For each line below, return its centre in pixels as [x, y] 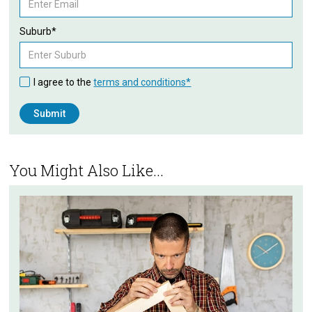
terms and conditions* [142, 82]
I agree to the [64, 82]
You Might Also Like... [87, 170]
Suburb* [38, 31]
